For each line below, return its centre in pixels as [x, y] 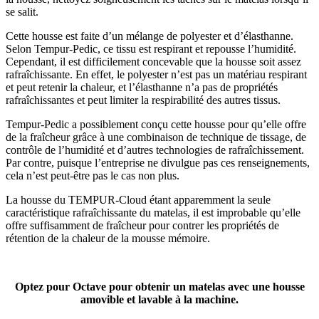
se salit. [22, 12]
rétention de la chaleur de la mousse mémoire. [108, 239]
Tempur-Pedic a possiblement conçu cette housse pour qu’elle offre [156, 125]
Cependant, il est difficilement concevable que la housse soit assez [153, 62]
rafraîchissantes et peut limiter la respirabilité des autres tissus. [143, 100]
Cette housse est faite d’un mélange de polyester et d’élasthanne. [150, 36]
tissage [275, 137]
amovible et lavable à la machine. [159, 300]
